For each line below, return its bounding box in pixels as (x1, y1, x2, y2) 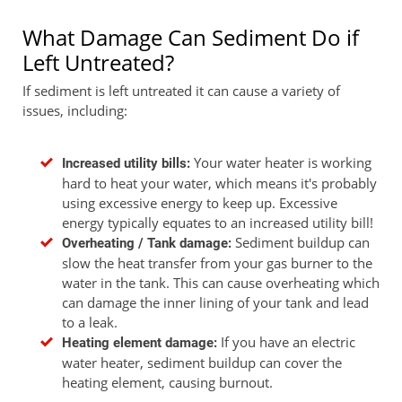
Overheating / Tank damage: (62, 234, 235, 251)
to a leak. (62, 312, 118, 331)
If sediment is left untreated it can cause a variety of (22, 81, 340, 100)
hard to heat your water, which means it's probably (62, 173, 377, 192)
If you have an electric (221, 332, 355, 351)
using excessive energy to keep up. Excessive (62, 193, 337, 212)
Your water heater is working (194, 153, 371, 171)
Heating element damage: (62, 334, 221, 351)
